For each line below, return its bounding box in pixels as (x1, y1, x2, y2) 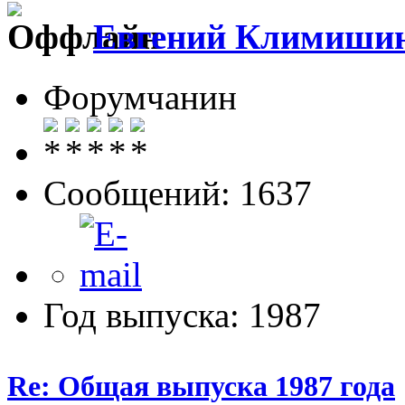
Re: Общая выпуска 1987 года (7, 369, 395, 402)
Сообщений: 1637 (43, 173, 312, 212)
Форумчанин (43, 77, 237, 117)
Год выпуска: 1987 (43, 295, 321, 334)
